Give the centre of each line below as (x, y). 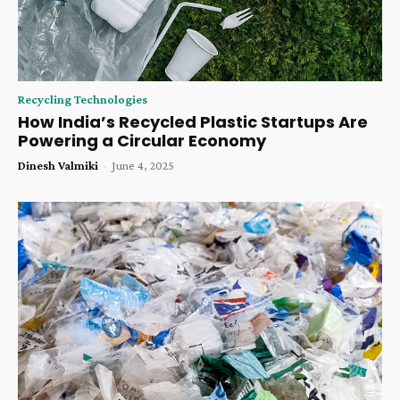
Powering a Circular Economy (142, 140)
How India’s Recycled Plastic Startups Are (193, 121)
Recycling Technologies (83, 99)
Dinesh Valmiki (58, 165)
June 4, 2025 (143, 165)
